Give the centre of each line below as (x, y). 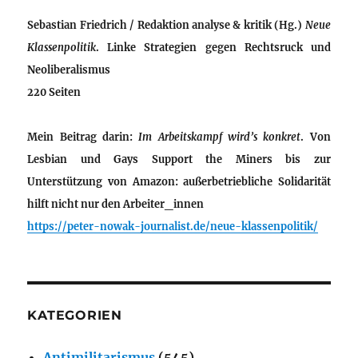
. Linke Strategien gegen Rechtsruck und (213, 47)
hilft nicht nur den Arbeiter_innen (116, 203)
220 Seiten (54, 91)
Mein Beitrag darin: (80, 136)
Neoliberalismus (69, 69)
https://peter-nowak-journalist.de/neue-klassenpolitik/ (173, 226)
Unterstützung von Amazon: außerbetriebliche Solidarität (179, 181)
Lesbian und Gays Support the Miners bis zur (179, 159)
